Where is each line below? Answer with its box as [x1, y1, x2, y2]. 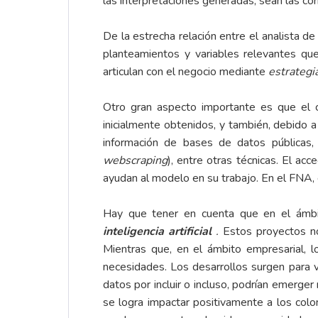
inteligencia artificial [103, 224, 212, 240]
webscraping [103, 153, 168, 169]
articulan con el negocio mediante [103, 64, 268, 80]
